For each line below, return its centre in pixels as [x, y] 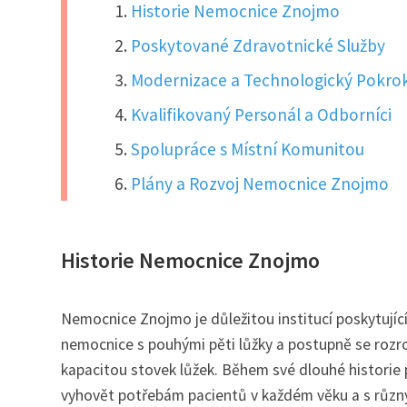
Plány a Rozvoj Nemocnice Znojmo [260, 184]
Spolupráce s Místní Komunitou [248, 149]
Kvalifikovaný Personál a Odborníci [262, 115]
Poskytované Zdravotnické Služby [258, 46]
